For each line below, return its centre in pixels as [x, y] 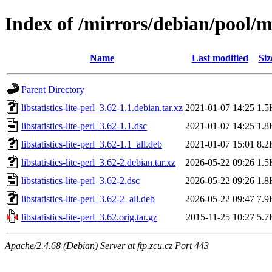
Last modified [220, 58]
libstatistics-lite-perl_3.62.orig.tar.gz [89, 217]
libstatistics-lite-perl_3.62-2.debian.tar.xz [98, 162]
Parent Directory [53, 89]
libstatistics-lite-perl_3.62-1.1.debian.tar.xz [102, 107]
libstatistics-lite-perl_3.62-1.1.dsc [84, 126]
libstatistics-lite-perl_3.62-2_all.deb [88, 199]
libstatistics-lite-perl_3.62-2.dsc [80, 180]
